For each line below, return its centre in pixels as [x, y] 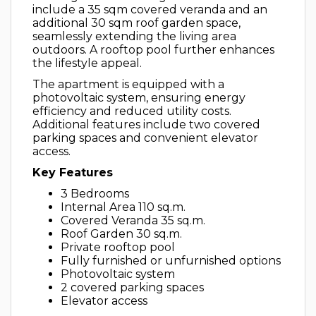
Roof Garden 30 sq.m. [121, 234]
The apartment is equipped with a [128, 84]
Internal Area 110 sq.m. [123, 207]
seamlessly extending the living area [134, 36]
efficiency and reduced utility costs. [132, 111]
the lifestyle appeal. [87, 63]
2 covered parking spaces [132, 287]
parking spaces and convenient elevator [145, 138]
